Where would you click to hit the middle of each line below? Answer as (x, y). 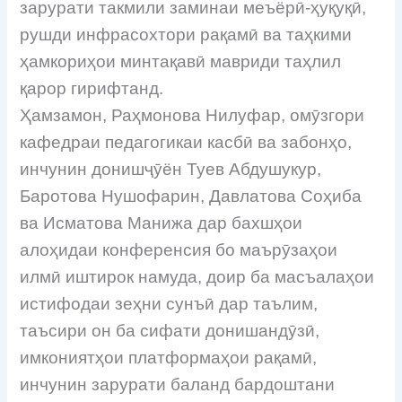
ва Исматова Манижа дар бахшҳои (162, 223)
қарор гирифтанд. (92, 88)
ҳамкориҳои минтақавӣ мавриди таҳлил (181, 61)
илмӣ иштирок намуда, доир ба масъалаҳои (197, 276)
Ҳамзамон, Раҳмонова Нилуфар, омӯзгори (192, 115)
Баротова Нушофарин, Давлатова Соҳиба (191, 196)
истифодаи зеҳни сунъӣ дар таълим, (169, 303)
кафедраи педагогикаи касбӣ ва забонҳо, (186, 142)
